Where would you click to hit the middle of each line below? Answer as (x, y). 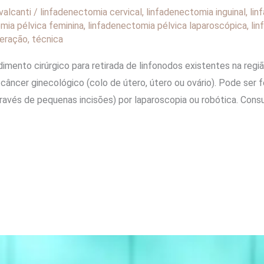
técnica (47, 39)
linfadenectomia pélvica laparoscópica (167, 25)
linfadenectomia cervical (91, 12)
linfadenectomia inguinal (196, 12)
